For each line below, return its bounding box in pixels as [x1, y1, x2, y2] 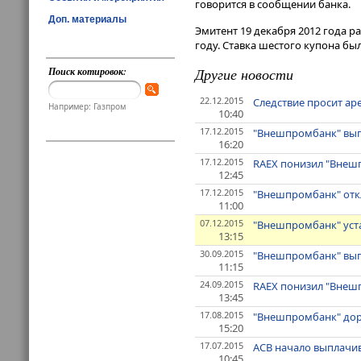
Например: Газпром [48, 101, 127, 113]
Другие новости [195, 64, 293, 85]
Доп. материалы [48, 13, 127, 25]
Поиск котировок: [48, 64, 127, 78]
